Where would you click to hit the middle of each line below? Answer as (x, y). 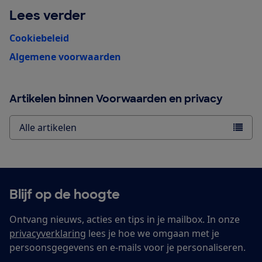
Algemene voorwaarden (65, 57)
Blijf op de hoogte (65, 195)
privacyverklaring (48, 234)
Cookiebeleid (39, 38)
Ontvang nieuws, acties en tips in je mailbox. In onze (125, 220)
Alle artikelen (48, 128)
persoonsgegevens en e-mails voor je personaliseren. (127, 248)
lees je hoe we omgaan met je (153, 234)
